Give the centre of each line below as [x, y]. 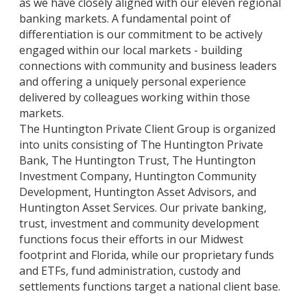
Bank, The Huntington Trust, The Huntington [137, 160]
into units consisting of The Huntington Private [141, 144]
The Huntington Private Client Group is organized [147, 128]
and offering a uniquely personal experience [133, 81]
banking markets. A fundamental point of [125, 18]
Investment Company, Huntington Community [138, 176]
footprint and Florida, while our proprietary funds [147, 255]
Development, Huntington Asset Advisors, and [138, 192]
